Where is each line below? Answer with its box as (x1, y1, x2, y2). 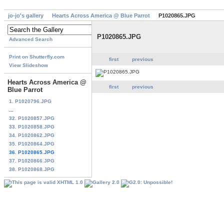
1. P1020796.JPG (9, 98, 51, 104)
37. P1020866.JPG (9, 157, 54, 163)
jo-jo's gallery (8, 12, 43, 19)
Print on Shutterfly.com (9, 54, 64, 60)
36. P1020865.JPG (9, 149, 54, 155)
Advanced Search (9, 36, 52, 42)
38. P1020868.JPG (9, 166, 54, 172)
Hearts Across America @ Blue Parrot (52, 12, 150, 19)
